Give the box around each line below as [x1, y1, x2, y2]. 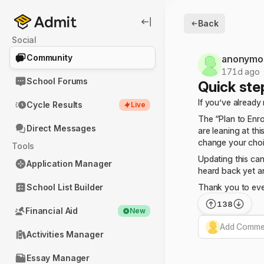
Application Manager [27, 159, 113, 169]
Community [27, 52, 72, 62]
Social [16, 35, 37, 45]
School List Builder [27, 182, 104, 192]
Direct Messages [27, 123, 96, 133]
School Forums [27, 76, 88, 86]
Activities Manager [27, 229, 104, 239]
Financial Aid [25, 206, 78, 216]
